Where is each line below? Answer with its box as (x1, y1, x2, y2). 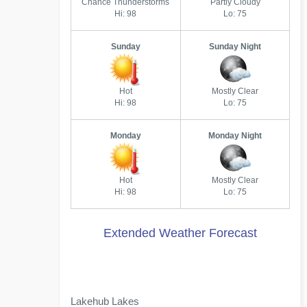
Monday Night (208, 131, 262, 140)
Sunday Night (209, 42, 262, 51)
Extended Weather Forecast (103, 226, 258, 240)
